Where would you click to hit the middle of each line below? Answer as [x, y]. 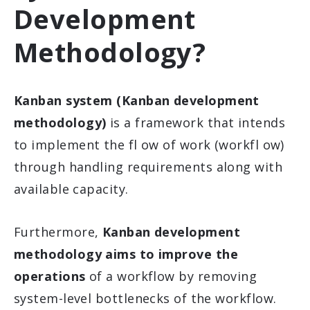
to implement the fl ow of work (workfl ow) [149, 145]
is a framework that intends [198, 122]
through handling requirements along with [148, 167]
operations [52, 276]
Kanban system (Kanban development [137, 100]
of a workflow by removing [173, 276]
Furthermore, [58, 232]
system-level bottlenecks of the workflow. [145, 298]
